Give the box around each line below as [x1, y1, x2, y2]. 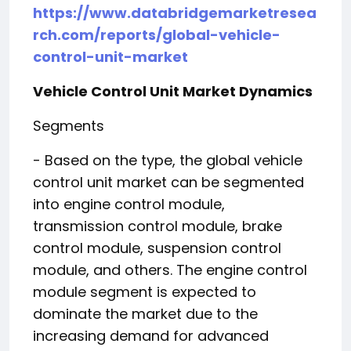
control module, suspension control [33, 237, 281, 258]
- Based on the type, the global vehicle [33, 150, 302, 170]
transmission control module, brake [33, 215, 282, 236]
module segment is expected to [33, 281, 256, 302]
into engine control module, [33, 194, 225, 214]
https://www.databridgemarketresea [33, 2, 317, 23]
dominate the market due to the [33, 303, 258, 324]
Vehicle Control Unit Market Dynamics [33, 81, 313, 101]
